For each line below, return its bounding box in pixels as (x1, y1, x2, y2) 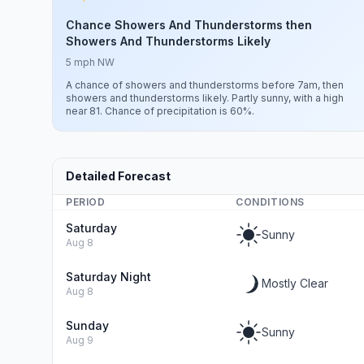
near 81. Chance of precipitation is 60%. (66, 105, 254, 117)
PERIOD (66, 196, 106, 208)
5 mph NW (66, 56, 115, 68)
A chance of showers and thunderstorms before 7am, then (66, 79, 344, 91)
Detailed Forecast (66, 169, 171, 183)
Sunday (66, 318, 109, 332)
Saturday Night (66, 270, 151, 284)
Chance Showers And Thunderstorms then (66, 18, 312, 32)
